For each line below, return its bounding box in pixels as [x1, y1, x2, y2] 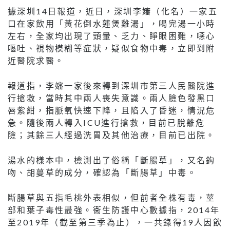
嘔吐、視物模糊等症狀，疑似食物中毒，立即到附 [8, 43, 216, 53]
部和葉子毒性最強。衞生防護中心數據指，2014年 [8, 205, 220, 215]
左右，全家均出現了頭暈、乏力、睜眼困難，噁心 [8, 31, 216, 41]
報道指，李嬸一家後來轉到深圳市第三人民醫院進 [8, 81, 216, 91]
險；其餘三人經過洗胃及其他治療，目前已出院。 [8, 130, 216, 140]
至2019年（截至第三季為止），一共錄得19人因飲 [8, 217, 222, 227]
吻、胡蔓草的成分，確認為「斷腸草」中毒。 [8, 167, 197, 178]
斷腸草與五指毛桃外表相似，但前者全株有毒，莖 [8, 193, 216, 203]
